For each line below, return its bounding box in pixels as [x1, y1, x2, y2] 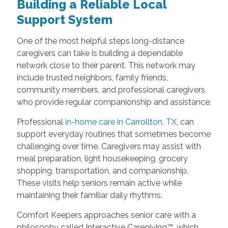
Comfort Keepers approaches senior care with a [16, 210, 196, 220]
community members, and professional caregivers [16, 84, 205, 95]
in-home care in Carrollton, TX [65, 117, 177, 127]
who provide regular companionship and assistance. [16, 97, 211, 107]
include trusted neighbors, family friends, [16, 72, 168, 82]
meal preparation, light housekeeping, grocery [16, 153, 188, 163]
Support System [16, 12, 112, 27]
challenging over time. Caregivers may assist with [16, 141, 201, 151]
